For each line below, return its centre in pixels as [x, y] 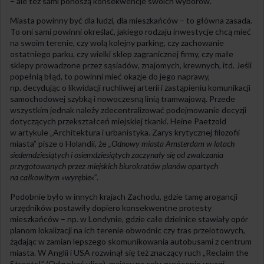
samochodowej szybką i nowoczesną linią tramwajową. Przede [123, 98]
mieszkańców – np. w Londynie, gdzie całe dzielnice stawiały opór [129, 219]
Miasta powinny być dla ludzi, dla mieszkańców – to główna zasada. [131, 20]
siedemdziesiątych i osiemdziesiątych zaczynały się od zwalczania [117, 154]
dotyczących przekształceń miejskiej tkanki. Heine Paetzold [118, 121]
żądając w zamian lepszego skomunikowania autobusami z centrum [131, 241]
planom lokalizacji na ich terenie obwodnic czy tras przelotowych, [128, 230]
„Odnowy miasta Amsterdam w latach [171, 143]
